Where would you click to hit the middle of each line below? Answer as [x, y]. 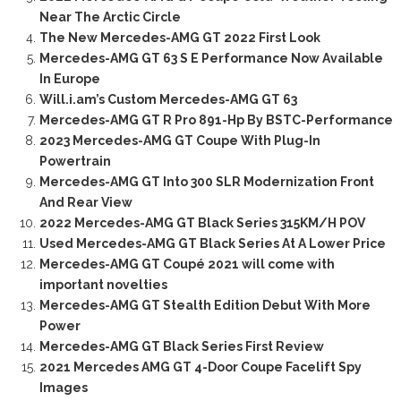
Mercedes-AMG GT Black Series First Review [181, 347]
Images [63, 388]
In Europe [69, 79]
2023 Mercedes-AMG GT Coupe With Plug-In [179, 141]
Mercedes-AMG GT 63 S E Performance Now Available [211, 59]
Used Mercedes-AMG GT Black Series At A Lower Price [212, 244]
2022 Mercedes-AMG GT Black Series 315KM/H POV [202, 223]
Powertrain [75, 162]
